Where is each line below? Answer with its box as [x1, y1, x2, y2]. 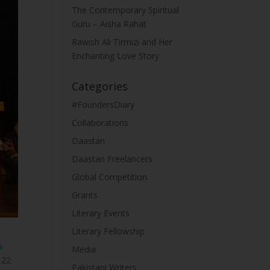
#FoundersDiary [72, 99, 135, 110]
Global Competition [72, 171, 148, 183]
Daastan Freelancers [72, 153, 153, 165]
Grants [72, 189, 98, 201]
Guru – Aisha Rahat [72, 18, 147, 30]
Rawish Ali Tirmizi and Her [72, 36, 173, 48]
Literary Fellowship [72, 225, 145, 237]
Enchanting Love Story [72, 50, 160, 61]
